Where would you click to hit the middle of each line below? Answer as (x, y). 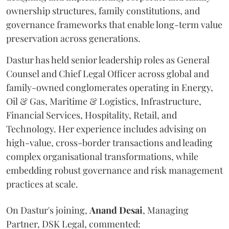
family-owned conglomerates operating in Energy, (110, 87)
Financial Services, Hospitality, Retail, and (91, 115)
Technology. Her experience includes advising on (106, 129)
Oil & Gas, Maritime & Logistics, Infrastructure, (104, 101)
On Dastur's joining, (48, 210)
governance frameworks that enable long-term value (114, 24)
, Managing (166, 210)
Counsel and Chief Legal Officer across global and (108, 73)
